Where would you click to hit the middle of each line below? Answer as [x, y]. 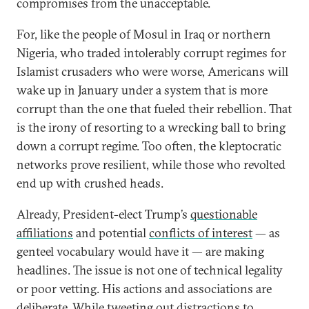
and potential [111, 233]
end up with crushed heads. [90, 183]
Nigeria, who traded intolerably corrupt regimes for [151, 53]
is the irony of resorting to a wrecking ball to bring [151, 127]
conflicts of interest [201, 233]
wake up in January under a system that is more [142, 90]
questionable [224, 214]
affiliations [45, 233]
